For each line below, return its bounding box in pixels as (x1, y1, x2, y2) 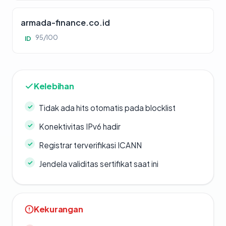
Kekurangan (34, 204, 83, 215)
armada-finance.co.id (21, 17, 110, 28)
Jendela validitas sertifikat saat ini (39, 159, 158, 169)
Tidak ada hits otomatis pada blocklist (39, 103, 176, 113)
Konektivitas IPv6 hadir (39, 122, 121, 132)
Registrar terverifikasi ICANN (39, 140, 142, 150)
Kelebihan (34, 81, 74, 92)
